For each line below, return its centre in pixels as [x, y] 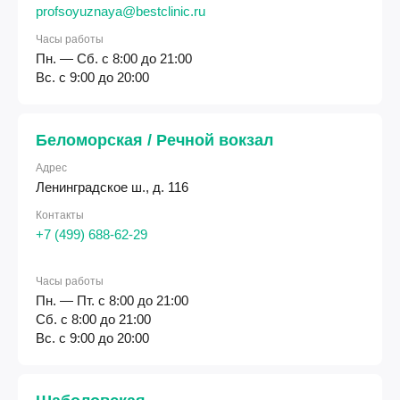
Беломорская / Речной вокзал [154, 140]
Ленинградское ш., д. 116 [112, 187]
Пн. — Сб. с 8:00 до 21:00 [114, 58]
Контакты [60, 215]
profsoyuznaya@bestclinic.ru [121, 11]
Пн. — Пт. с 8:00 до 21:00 [112, 300]
